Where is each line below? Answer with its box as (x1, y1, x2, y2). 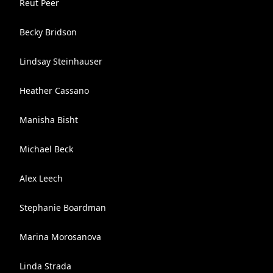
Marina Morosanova (19, 231, 101, 243)
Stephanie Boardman (19, 202, 106, 213)
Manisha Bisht (19, 114, 78, 126)
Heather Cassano (19, 85, 89, 96)
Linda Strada (19, 260, 71, 272)
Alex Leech (19, 172, 63, 184)
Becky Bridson (19, 26, 77, 38)
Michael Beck (19, 143, 73, 155)
